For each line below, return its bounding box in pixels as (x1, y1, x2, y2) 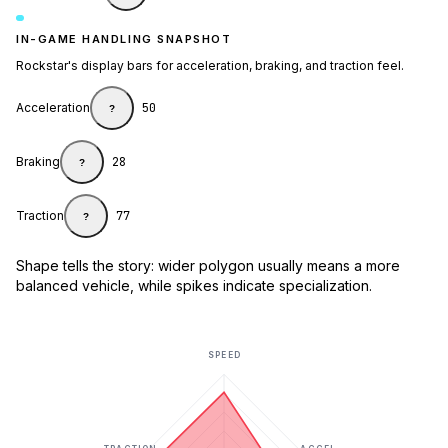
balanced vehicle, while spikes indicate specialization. (16, 277, 372, 295)
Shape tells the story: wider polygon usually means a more (16, 257, 400, 275)
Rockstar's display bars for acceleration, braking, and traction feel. (16, 58, 404, 74)
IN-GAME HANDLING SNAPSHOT (16, 32, 232, 47)
